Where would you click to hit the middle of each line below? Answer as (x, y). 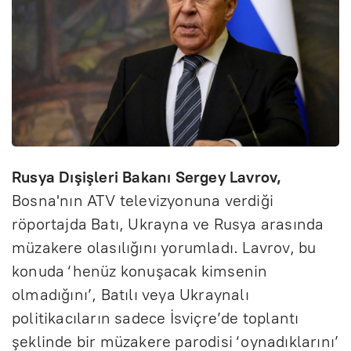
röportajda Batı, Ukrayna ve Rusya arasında (168, 224)
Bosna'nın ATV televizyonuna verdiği (143, 200)
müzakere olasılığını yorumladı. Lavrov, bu (164, 247)
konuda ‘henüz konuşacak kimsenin (140, 271)
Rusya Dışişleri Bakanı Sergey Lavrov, (147, 177)
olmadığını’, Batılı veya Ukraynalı (130, 294)
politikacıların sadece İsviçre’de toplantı (156, 318)
